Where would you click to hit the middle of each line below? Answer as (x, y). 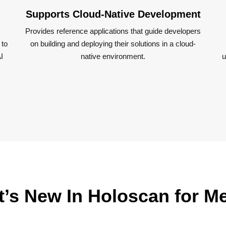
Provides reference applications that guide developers (113, 31)
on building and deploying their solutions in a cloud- (113, 44)
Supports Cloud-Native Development (113, 14)
